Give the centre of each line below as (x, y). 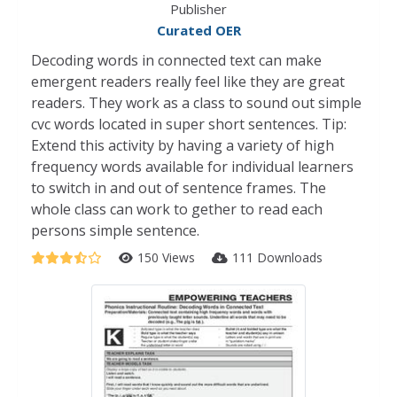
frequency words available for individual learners (192, 167)
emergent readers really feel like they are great (188, 82)
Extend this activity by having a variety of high (183, 145)
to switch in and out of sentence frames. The (179, 188)
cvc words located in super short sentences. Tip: (189, 124)
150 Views (168, 257)
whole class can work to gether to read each (177, 209)
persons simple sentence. (115, 230)
